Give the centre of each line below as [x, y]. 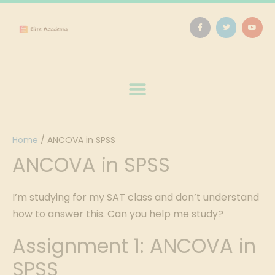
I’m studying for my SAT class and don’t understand [136, 197]
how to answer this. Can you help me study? [118, 214]
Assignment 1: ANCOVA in [134, 246]
